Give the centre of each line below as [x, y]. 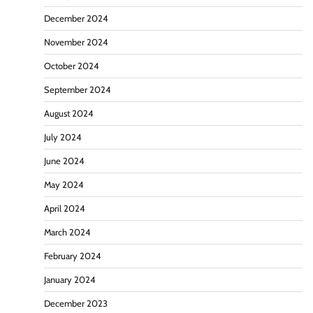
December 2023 [76, 304]
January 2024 [70, 280]
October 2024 [71, 66]
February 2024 [72, 256]
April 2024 [64, 209]
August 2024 [68, 114]
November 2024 [76, 43]
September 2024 [77, 90]
